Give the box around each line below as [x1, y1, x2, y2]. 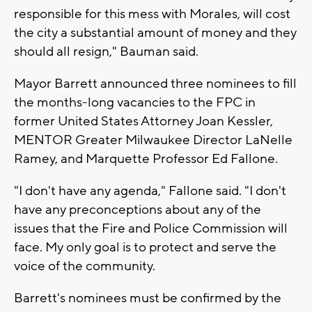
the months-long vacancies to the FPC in [14, 93, 256, 111]
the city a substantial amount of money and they [14, 24, 297, 41]
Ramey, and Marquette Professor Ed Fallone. [14, 150, 278, 167]
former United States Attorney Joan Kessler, [14, 112, 273, 130]
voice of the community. [14, 257, 155, 274]
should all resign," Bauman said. [14, 42, 198, 60]
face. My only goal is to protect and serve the [14, 238, 276, 256]
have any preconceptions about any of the [14, 201, 261, 218]
